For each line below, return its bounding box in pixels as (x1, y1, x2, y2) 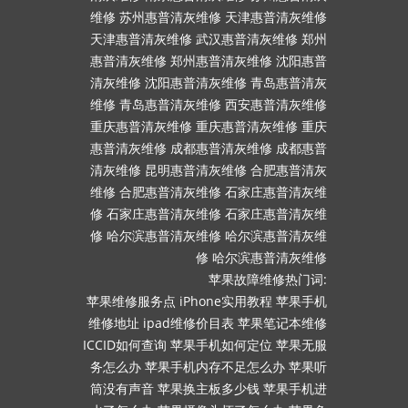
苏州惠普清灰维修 (119, 8, 221, 25)
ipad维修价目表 (143, 314, 234, 331)
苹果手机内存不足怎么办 (145, 358, 285, 375)
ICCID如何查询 (83, 336, 167, 353)
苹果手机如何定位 (170, 336, 272, 353)
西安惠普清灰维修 (225, 96, 327, 113)
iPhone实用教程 (179, 292, 272, 310)
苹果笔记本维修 (238, 314, 327, 331)
